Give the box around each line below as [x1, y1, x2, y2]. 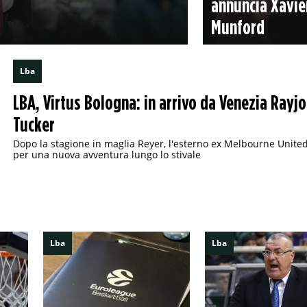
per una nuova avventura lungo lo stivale [12, 148, 201, 161]
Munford [210, 16, 265, 38]
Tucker [12, 113, 55, 135]
